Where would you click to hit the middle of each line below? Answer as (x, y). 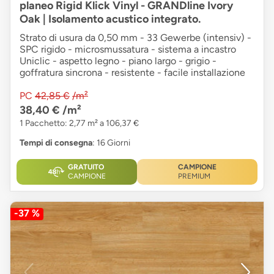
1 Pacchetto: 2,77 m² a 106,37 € (79, 123)
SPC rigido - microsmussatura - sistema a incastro (128, 49)
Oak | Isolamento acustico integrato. (110, 19)
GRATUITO (86, 167)
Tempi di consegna (56, 143)
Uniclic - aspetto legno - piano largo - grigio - (118, 61)
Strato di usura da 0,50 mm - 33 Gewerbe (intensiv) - (135, 37)
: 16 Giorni (111, 143)
